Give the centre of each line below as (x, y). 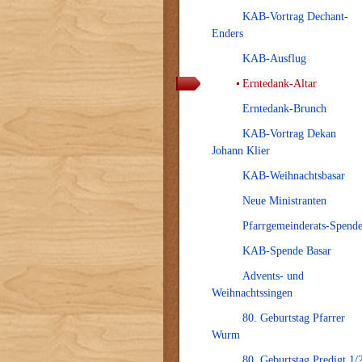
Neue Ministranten (284, 201)
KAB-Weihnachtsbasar (294, 176)
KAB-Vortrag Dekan (289, 134)
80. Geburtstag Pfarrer (294, 318)
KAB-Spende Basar (287, 251)
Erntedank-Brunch (284, 109)
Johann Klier (241, 151)
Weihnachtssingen (252, 293)
